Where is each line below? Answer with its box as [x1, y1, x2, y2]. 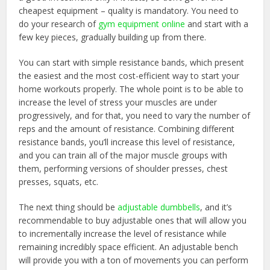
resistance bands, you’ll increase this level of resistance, [19, 136, 236, 148]
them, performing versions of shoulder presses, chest [19, 163, 228, 175]
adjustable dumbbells [118, 201, 201, 213]
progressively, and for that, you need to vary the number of [19, 110, 251, 122]
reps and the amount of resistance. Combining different [19, 123, 235, 135]
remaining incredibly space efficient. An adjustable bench [19, 241, 239, 253]
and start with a [185, 18, 249, 30]
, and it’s [200, 201, 233, 213]
